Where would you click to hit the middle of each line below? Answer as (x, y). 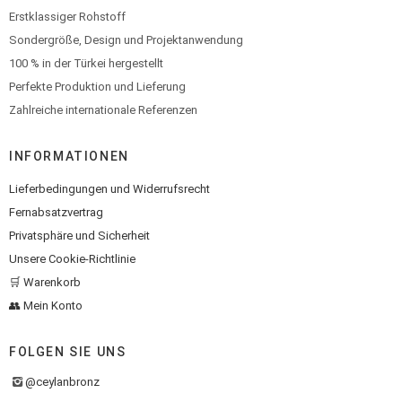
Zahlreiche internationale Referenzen (103, 110)
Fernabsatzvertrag (56, 212)
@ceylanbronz (63, 382)
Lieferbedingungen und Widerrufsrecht (109, 189)
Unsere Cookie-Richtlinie (72, 259)
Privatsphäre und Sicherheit (79, 236)
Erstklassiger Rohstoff (67, 17)
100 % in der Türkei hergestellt (86, 63)
